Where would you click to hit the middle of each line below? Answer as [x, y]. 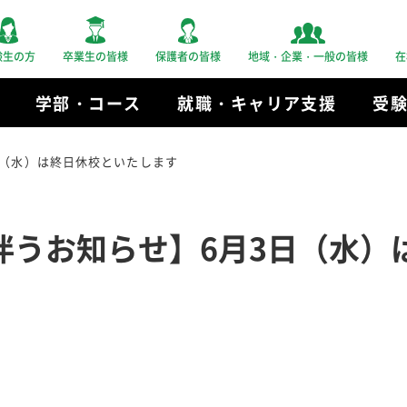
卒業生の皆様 [95, 56]
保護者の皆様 [188, 56]
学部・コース [88, 103]
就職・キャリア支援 [257, 103]
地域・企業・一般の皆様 [308, 56]
